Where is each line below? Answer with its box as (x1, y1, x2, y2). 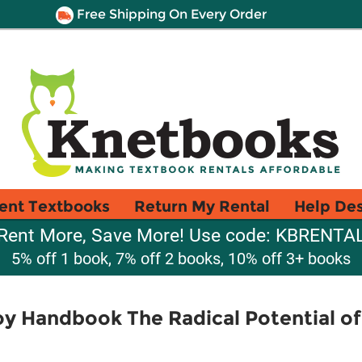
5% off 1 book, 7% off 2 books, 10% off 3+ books (11, 249, 351, 268)
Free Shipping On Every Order (73, 6, 267, 22)
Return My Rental (134, 196, 270, 216)
